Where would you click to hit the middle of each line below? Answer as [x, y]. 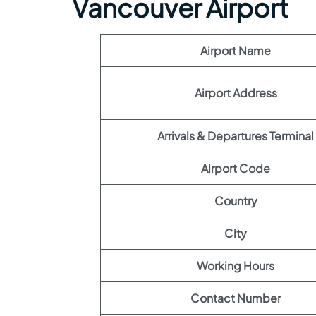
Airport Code [236, 168]
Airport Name [236, 50]
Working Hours [236, 266]
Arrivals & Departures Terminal [236, 136]
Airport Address [236, 93]
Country [236, 201]
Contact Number [236, 298]
